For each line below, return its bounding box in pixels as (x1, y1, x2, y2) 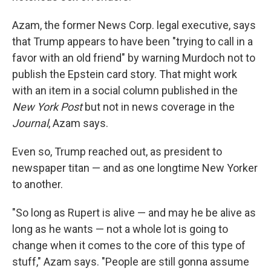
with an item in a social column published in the (12, 84, 238, 97)
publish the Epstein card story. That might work (12, 68, 237, 80)
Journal (12, 117, 48, 129)
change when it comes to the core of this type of (12, 239, 246, 252)
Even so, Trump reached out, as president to (12, 145, 222, 158)
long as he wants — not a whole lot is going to (12, 223, 228, 235)
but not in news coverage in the (82, 100, 235, 113)
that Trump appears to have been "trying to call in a (12, 35, 253, 48)
